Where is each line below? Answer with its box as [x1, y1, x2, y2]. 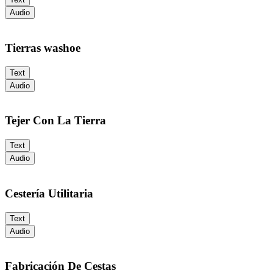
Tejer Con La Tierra [5, 114, 106, 127]
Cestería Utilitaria [5, 186, 93, 200]
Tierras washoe [5, 41, 80, 54]
